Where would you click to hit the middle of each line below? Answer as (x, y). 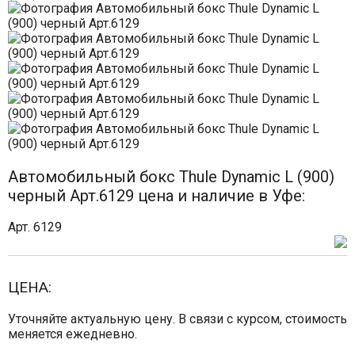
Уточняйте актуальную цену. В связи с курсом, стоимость (177, 319)
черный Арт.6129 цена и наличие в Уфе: (157, 196)
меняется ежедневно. (73, 334)
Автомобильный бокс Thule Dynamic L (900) (171, 177)
